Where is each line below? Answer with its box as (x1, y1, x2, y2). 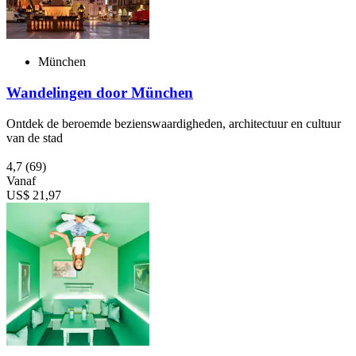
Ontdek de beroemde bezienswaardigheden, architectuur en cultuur (6, 116, 341, 130)
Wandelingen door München (6, 84, 193, 102)
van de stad (6, 130, 63, 145)
